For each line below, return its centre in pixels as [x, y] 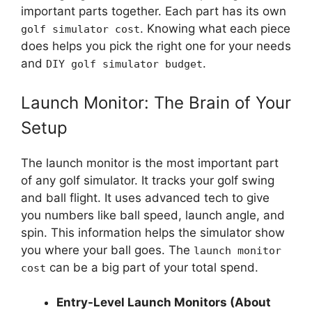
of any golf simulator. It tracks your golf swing [148, 180]
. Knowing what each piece [215, 29]
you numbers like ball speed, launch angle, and [153, 215]
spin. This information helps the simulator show [153, 232]
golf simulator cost [80, 30]
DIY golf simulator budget [124, 64]
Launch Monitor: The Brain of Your [156, 102]
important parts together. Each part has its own [154, 11]
